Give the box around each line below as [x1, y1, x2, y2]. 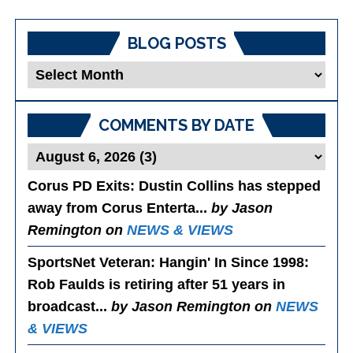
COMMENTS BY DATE [98, 115, 255, 135]
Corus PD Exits [28, 177, 131, 194]
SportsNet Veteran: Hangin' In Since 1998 [28, 254, 305, 270]
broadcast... [28, 298, 112, 314]
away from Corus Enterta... [28, 199, 212, 216]
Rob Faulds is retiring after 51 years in [28, 276, 286, 292]
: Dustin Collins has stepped [130, 177, 321, 194]
